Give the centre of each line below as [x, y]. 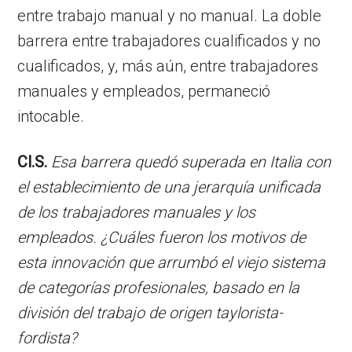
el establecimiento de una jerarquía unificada [169, 187]
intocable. [51, 116]
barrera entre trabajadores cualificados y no [169, 40]
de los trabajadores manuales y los [137, 212]
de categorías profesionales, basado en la [159, 287]
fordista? [48, 337]
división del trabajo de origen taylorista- [150, 312]
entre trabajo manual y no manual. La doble [170, 15]
